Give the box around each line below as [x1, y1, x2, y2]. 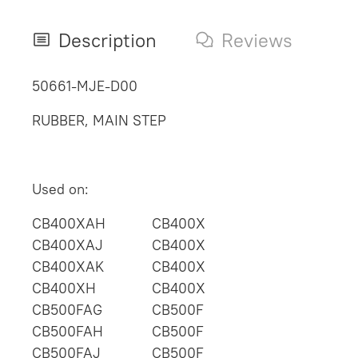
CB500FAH [32, 321, 103, 340]
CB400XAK [32, 257, 104, 276]
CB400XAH [32, 213, 105, 233]
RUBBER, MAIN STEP [32, 110, 166, 129]
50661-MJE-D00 [32, 76, 137, 95]
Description [58, 27, 157, 52]
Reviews [221, 27, 292, 52]
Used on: [32, 179, 89, 198]
